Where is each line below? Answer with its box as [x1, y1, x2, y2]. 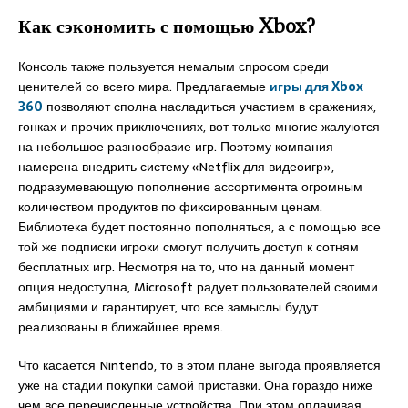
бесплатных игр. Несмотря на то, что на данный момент [18, 256, 354, 277]
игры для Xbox [270, 76, 363, 97]
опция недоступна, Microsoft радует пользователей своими [18, 276, 378, 297]
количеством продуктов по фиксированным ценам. [18, 196, 322, 217]
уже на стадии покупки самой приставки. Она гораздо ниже [18, 374, 372, 395]
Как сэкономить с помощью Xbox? [18, 13, 315, 38]
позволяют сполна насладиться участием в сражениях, [43, 96, 376, 117]
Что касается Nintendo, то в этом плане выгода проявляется [18, 354, 381, 375]
